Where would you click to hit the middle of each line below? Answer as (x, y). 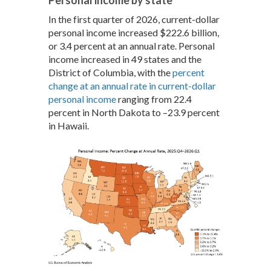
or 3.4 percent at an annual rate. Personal (132, 45)
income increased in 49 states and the (125, 59)
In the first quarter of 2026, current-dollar (134, 19)
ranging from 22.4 (154, 99)
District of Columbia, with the (110, 72)
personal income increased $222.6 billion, (134, 32)
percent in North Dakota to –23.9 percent (134, 112)
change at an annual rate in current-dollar (132, 85)
